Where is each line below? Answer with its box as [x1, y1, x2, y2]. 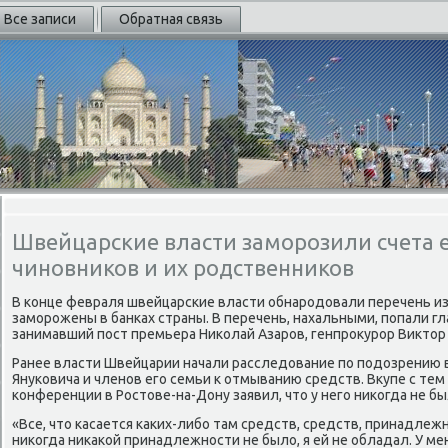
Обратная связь [119, 11, 223, 27]
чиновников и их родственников [12, 255, 354, 280]
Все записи [4, 11, 76, 27]
